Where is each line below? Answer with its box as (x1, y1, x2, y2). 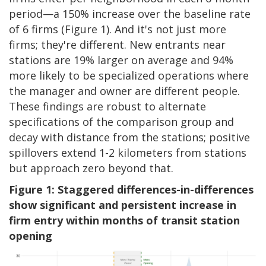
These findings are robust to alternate (9, 99, 206, 113)
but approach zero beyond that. (9, 160, 173, 175)
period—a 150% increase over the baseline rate (9, 6, 251, 21)
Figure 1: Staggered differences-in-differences (9, 182, 254, 197)
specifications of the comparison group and (9, 114, 234, 129)
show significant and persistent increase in (9, 197, 236, 212)
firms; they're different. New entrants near (9, 37, 226, 52)
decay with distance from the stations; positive (9, 129, 250, 144)
